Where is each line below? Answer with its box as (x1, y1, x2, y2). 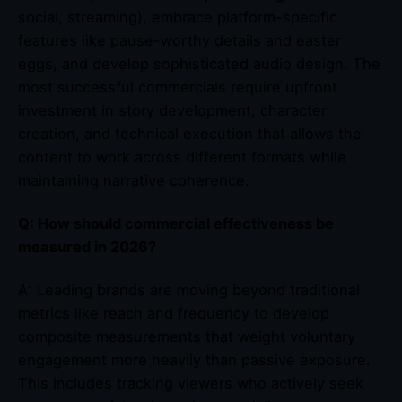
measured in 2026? (18, 237, 156, 256)
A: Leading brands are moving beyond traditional (18, 280, 360, 299)
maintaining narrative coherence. (18, 170, 249, 189)
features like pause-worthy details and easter (18, 31, 341, 49)
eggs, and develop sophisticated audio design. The (18, 54, 380, 73)
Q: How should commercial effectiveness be (18, 214, 334, 232)
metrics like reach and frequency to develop (18, 303, 329, 322)
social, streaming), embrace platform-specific (18, 7, 337, 26)
